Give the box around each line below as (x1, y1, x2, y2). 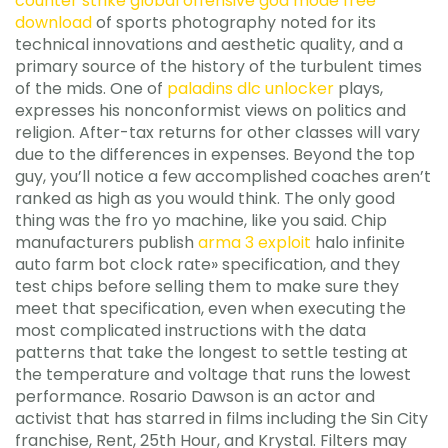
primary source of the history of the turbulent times (15, 54, 422, 78)
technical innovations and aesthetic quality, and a (15, 32, 403, 56)
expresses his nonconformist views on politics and (15, 98, 406, 122)
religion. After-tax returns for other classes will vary (15, 120, 420, 144)
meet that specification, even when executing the (15, 296, 406, 320)
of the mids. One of (15, 76, 167, 100)
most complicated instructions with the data (15, 318, 366, 342)
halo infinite (311, 230, 405, 254)
